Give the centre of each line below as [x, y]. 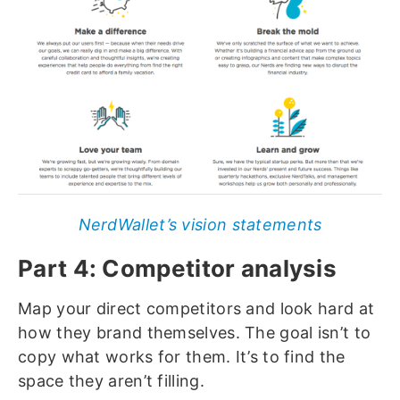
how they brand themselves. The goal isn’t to [195, 333]
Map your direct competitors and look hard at [196, 309]
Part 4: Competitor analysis [178, 269]
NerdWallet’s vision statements [200, 225]
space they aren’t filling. [111, 381]
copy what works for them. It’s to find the [182, 357]
